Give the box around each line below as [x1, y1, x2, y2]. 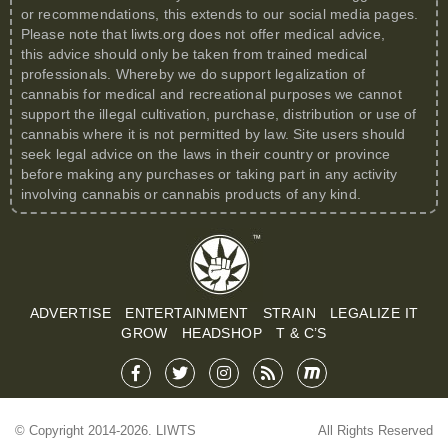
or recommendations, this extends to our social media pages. [20, 5, 419, 22]
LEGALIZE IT [329, 304, 419, 321]
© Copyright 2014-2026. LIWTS [15, 423, 196, 439]
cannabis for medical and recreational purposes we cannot [20, 85, 402, 102]
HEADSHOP [181, 325, 262, 342]
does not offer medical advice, [184, 25, 385, 42]
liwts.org [130, 25, 185, 42]
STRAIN [262, 304, 316, 321]
